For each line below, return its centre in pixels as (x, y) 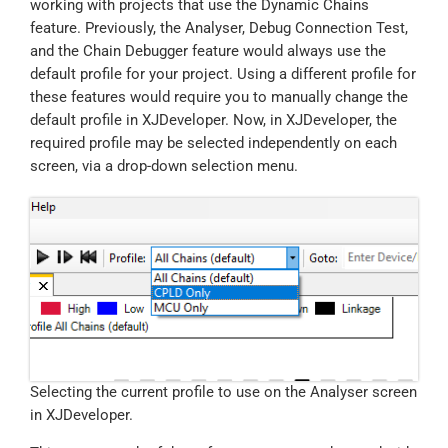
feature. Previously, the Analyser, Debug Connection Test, (219, 27)
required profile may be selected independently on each (213, 142)
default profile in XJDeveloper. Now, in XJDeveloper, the (213, 119)
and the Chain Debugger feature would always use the (208, 50)
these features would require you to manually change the (219, 96)
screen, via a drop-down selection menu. (164, 165)
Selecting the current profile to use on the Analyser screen (223, 391)
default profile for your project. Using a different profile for (223, 73)
